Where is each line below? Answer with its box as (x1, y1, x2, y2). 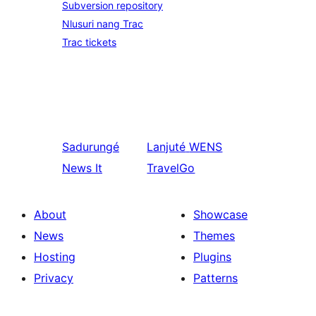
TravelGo (147, 161, 195, 175)
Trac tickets (62, 36, 116, 48)
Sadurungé (62, 140, 119, 154)
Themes (193, 229, 235, 243)
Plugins (193, 250, 231, 264)
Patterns (193, 271, 238, 285)
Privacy (34, 271, 73, 285)
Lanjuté (147, 140, 186, 154)
